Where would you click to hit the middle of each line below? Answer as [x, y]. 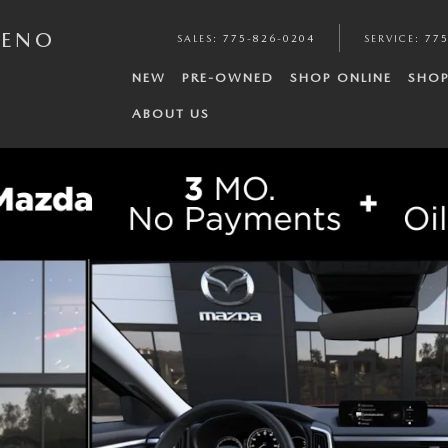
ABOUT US [170, 113]
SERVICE [389, 38]
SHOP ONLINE [340, 77]
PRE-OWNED [227, 77]
